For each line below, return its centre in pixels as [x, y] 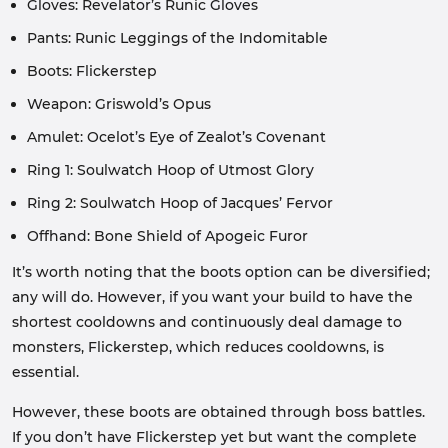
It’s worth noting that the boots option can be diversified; [221, 272]
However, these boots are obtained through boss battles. [218, 412]
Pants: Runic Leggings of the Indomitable [177, 38]
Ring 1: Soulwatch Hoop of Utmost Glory [170, 170]
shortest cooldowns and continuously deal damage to [207, 322]
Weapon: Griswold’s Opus [119, 104]
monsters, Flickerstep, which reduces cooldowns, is [198, 347]
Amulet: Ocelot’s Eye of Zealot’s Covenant [176, 137]
